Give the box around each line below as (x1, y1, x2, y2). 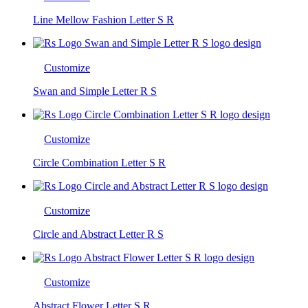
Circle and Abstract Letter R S (33, 228, 164, 240)
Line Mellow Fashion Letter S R (33, 13, 174, 25)
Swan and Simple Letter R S (33, 85, 157, 97)
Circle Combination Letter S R (33, 156, 166, 168)
